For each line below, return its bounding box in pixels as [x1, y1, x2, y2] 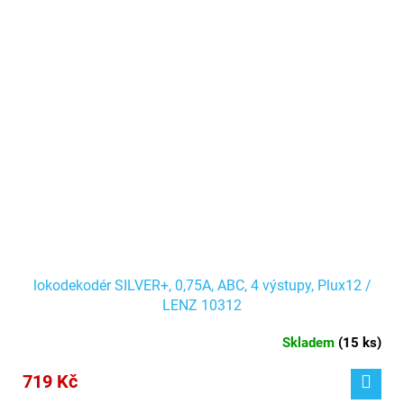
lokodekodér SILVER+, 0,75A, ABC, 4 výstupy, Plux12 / [32, 277, 372, 295]
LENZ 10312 [162, 297, 242, 315]
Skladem [282, 335, 338, 352]
